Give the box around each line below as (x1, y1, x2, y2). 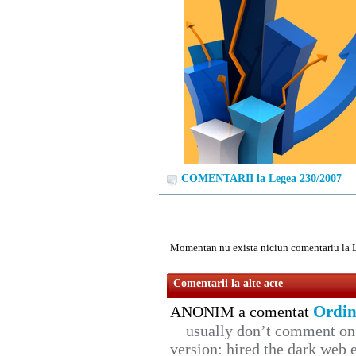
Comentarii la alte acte (173, 277, 283, 290)
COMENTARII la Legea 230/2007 (181, 172, 342, 185)
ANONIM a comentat (170, 303, 313, 321)
